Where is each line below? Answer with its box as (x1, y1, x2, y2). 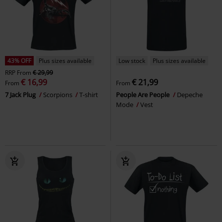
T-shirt (79, 90, 98, 99)
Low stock (118, 56, 145, 65)
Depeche (177, 90, 203, 99)
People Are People (116, 90, 171, 99)
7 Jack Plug (5, 90, 37, 99)
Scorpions (43, 90, 74, 99)
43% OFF (7, 56, 31, 65)
